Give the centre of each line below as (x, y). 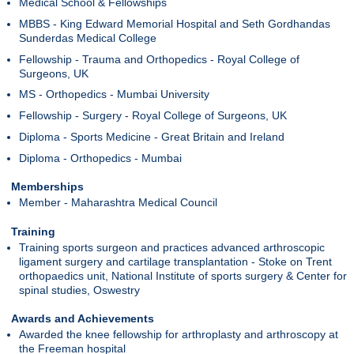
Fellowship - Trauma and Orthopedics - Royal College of (160, 59)
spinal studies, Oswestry (80, 290)
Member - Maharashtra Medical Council (119, 203)
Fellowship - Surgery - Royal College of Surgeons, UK (153, 116)
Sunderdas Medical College (88, 38)
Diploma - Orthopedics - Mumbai (101, 158)
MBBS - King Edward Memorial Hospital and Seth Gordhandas (175, 23)
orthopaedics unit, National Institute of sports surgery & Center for (183, 275)
